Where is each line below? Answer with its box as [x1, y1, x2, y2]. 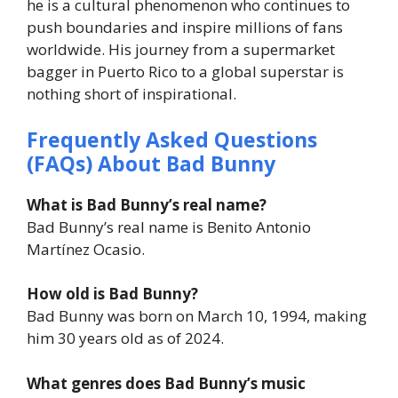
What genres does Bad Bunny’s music [27, 372, 306, 394]
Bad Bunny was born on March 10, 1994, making [27, 306, 367, 327]
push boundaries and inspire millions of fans [27, 17, 343, 38]
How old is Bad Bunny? [27, 283, 198, 305]
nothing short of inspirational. [27, 84, 236, 105]
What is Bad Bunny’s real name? [27, 194, 267, 215]
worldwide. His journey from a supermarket [27, 39, 335, 60]
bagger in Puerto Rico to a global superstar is [27, 61, 344, 83]
